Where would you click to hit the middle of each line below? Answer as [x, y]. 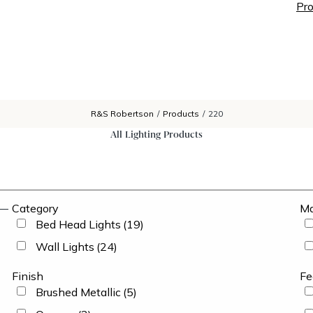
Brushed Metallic [78, 292]
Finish [27, 276]
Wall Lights [65, 247]
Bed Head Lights [78, 224]
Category [35, 208]
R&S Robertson [122, 114]
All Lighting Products [156, 134]
